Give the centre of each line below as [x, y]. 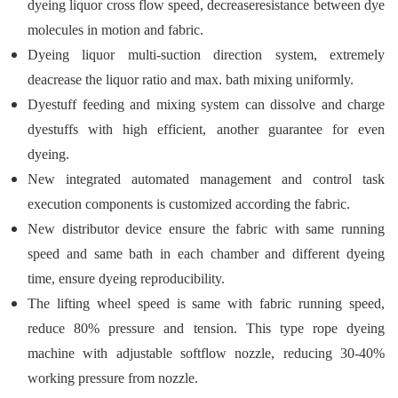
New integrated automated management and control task [206, 179]
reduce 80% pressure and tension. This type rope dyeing [206, 329]
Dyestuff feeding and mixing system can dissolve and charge [206, 105]
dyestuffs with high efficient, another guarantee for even [206, 130]
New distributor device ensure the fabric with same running [206, 229]
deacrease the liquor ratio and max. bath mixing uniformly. [191, 80]
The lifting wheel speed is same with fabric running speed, [206, 304]
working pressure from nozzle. [113, 378]
